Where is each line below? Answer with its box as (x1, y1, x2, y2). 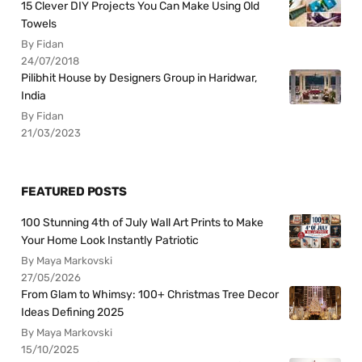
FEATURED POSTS (21, 183, 127, 199)
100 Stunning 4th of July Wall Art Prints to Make (21, 215, 264, 229)
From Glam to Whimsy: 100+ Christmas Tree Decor (21, 287, 280, 301)
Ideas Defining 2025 (21, 305, 124, 319)
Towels (21, 17, 57, 32)
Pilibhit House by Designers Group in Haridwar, (21, 71, 258, 86)
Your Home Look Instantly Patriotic (21, 233, 200, 247)
